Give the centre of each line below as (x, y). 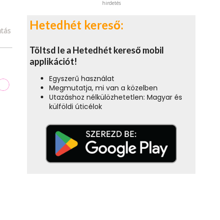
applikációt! (53, 62)
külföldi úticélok (76, 107)
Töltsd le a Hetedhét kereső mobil (97, 50)
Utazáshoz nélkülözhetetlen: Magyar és (116, 97)
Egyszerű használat (82, 79)
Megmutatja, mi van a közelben (103, 88)
